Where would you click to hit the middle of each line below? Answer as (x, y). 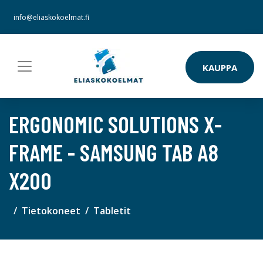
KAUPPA (220, 67)
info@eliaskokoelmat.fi (51, 17)
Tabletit (112, 211)
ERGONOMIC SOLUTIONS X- (115, 124)
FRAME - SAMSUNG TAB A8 (114, 152)
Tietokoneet (51, 211)
